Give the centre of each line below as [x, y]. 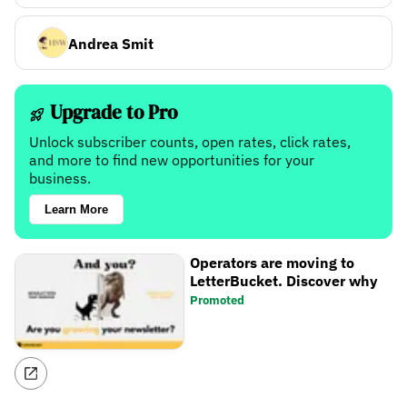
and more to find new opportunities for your [172, 160]
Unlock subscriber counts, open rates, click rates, [190, 142]
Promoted [218, 301]
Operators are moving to [273, 263]
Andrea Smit [111, 44]
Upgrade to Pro [111, 113]
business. [60, 179]
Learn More [76, 210]
